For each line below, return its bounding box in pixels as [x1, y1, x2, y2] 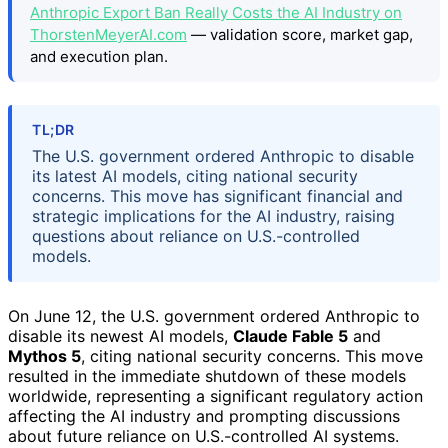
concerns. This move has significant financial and [32, 185, 403, 206]
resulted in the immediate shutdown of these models [8, 365, 406, 386]
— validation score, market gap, [187, 25, 413, 45]
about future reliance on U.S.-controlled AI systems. [8, 425, 399, 446]
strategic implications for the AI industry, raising [32, 205, 395, 226]
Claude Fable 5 [233, 325, 348, 346]
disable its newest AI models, [8, 325, 233, 346]
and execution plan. [30, 47, 168, 67]
